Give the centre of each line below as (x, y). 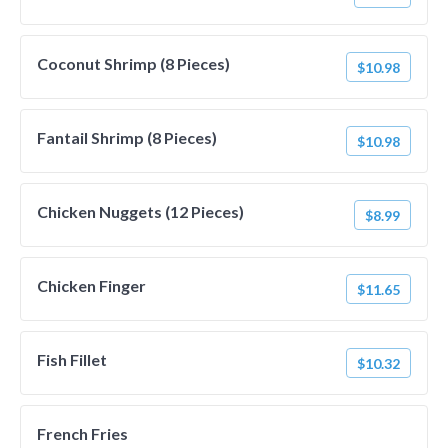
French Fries (82, 433)
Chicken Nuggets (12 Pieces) (140, 211)
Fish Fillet (72, 359)
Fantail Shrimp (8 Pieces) (127, 137)
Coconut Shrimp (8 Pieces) (133, 63)
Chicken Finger (91, 285)
